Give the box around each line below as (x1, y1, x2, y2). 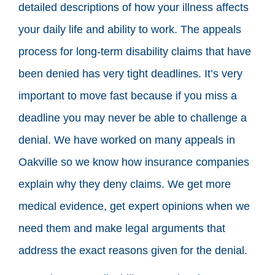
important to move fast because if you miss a (18, 89, 237, 102)
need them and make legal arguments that (18, 222, 225, 234)
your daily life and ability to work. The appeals (18, 23, 241, 36)
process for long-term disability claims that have (18, 45, 251, 58)
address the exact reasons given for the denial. (18, 244, 247, 257)
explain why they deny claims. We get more (18, 177, 231, 190)
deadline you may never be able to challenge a (18, 111, 247, 124)
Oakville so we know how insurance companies (18, 155, 249, 168)
